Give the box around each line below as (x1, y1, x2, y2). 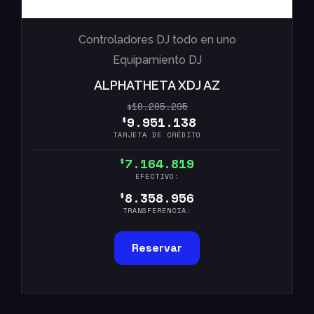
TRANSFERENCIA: (123, 205, 191, 217)
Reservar (132, 240, 182, 256)
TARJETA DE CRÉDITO (113, 130, 201, 141)
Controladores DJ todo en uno (78, 33, 236, 47)
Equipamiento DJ (112, 53, 202, 67)
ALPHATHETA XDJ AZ (94, 78, 220, 93)
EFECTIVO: (135, 171, 179, 182)
